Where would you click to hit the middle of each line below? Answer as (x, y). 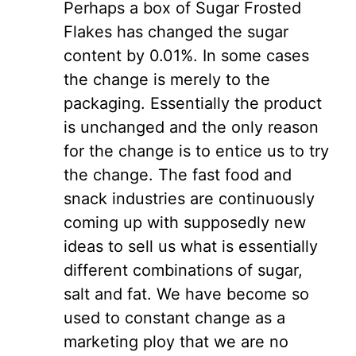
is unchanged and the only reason (191, 127)
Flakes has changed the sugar (176, 32)
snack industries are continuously (189, 199)
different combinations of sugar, (183, 270)
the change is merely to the (167, 79)
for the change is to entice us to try (196, 151)
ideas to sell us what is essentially (191, 246)
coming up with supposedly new (185, 222)
